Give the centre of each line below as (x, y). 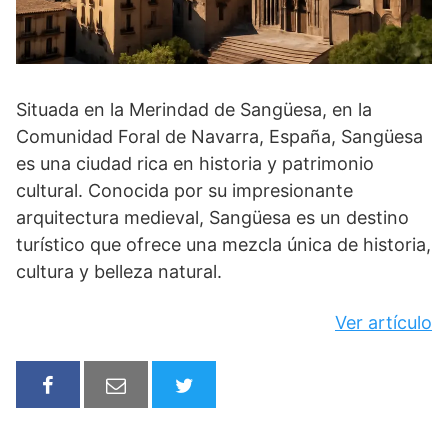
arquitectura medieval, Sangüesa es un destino (212, 217)
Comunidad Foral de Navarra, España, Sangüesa (219, 136)
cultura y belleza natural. (119, 271)
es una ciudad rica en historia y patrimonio (195, 163)
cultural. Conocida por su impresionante (184, 190)
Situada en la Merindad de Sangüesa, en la (194, 109)
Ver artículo (383, 322)
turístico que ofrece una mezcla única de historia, (223, 244)
